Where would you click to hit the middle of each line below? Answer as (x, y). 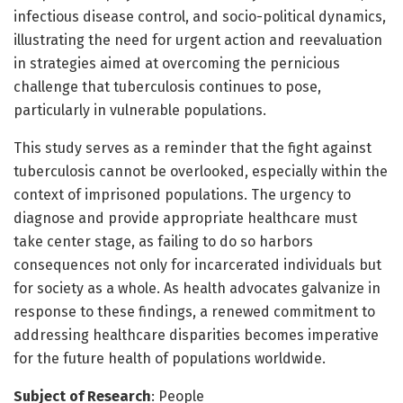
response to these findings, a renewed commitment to (194, 311)
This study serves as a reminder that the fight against (193, 148)
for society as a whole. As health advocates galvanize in (197, 288)
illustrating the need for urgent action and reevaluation (198, 40)
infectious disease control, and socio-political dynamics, (200, 16)
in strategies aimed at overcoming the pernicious (177, 63)
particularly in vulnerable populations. (140, 110)
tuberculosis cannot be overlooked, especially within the (201, 171)
